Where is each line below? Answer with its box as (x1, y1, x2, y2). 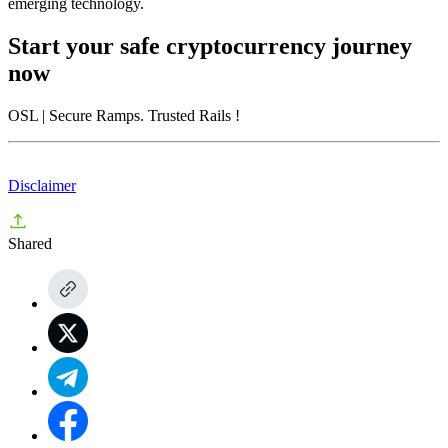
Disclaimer (8, 176, 76, 194)
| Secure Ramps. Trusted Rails (42, 106, 231, 124)
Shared (8, 234, 52, 252)
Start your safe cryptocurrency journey (8, 32, 412, 59)
